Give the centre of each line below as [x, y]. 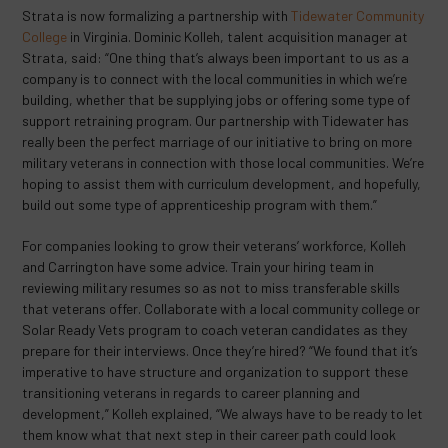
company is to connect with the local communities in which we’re [215, 78]
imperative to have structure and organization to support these [215, 371]
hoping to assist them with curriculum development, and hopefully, [222, 183]
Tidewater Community [358, 15]
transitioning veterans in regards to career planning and [191, 392]
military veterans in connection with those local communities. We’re [223, 162]
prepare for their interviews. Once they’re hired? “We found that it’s [220, 350]
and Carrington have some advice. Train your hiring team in [198, 266]
